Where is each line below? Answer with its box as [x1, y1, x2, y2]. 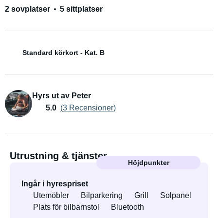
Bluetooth [111, 203, 144, 211]
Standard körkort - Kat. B [22, 48, 105, 56]
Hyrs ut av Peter [32, 91, 91, 100]
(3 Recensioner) [60, 103, 116, 112]
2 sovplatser [5, 5, 50, 13]
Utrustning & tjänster [10, 150, 107, 161]
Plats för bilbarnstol [33, 203, 99, 211]
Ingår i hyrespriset [21, 180, 88, 188]
